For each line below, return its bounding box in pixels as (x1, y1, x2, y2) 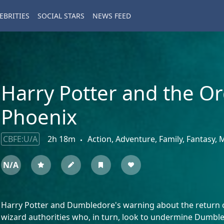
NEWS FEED (92, 11, 131, 21)
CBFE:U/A (2, 133, 37, 144)
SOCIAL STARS (37, 11, 84, 21)
